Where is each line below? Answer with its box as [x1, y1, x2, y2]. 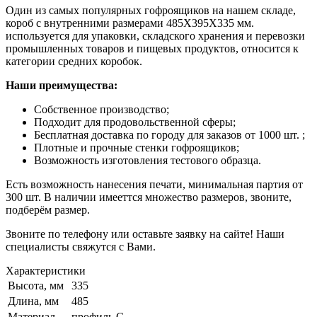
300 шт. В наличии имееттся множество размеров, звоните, [6, 190, 292, 203]
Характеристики [6, 264, 86, 277]
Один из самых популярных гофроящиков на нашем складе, [6, 4, 296, 16]
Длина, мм [8, 294, 59, 307]
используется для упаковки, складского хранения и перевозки [6, 29, 305, 42]
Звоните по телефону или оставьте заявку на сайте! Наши [6, 227, 284, 240]
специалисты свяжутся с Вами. [6, 240, 156, 253]
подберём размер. [6, 203, 90, 216]
